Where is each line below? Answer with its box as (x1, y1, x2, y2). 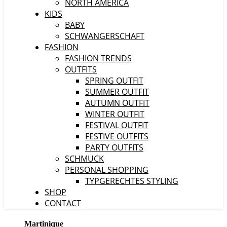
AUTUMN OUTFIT (85, 97, 149, 108)
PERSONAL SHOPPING (65, 164, 148, 175)
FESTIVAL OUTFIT (85, 120, 148, 131)
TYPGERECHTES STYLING (85, 175, 178, 186)
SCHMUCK (65, 153, 104, 164)
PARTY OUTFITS (85, 142, 143, 153)
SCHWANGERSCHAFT (65, 30, 144, 42)
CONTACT (45, 198, 81, 209)
